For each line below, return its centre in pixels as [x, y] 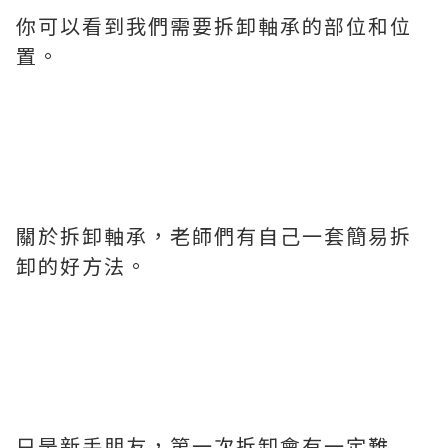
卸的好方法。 [82, 265]
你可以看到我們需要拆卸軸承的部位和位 [214, 25]
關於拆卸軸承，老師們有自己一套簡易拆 [214, 235]
